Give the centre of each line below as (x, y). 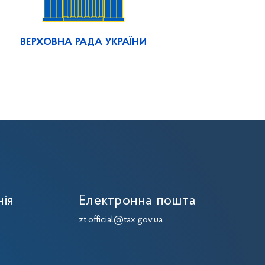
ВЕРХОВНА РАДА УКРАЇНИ (83, 42)
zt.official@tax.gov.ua (121, 220)
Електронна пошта (137, 201)
